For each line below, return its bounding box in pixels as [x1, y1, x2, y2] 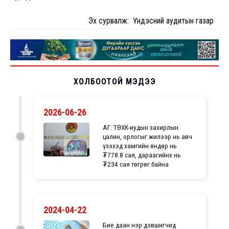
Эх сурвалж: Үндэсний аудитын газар [88, 15, 214, 26]
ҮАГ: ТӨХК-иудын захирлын [103, 123, 179, 132]
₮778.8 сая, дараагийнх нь [103, 151, 181, 159]
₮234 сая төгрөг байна [103, 160, 169, 169]
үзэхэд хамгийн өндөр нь [103, 142, 177, 150]
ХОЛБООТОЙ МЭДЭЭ [73, 77, 156, 87]
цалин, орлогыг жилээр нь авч [103, 132, 193, 141]
